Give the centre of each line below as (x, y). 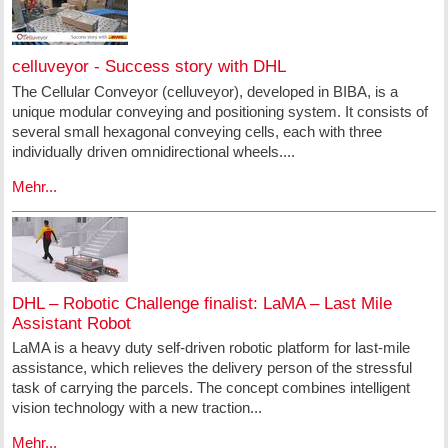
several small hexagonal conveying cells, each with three (196, 131)
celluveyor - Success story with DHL (148, 66)
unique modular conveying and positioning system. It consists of (219, 111)
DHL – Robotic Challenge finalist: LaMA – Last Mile (201, 303)
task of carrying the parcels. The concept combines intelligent (210, 388)
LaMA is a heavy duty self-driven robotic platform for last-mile (210, 348)
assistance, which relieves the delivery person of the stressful (211, 368)
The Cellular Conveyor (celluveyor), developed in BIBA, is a (204, 91)
